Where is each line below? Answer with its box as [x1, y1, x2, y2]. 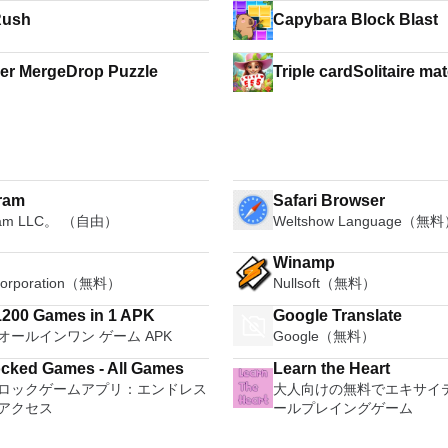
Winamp [273, 254, 336, 271]
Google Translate [273, 307, 403, 324]
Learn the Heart [273, 360, 391, 377]
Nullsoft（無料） [273, 275, 377, 291]
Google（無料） [273, 328, 376, 344]
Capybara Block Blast [273, 11, 439, 28]
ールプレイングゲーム [273, 400, 414, 416]
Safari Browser [273, 191, 386, 209]
